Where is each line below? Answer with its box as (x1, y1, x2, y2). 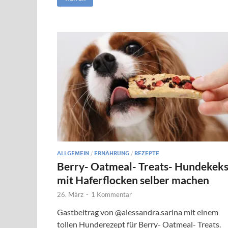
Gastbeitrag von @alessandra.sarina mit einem (57, 207, 218, 217)
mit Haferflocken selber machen (57, 173, 209, 186)
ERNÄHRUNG (94, 149, 129, 157)
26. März (57, 190, 83, 198)
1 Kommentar (91, 190, 132, 198)
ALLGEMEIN (57, 149, 89, 157)
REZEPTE (134, 149, 159, 157)
